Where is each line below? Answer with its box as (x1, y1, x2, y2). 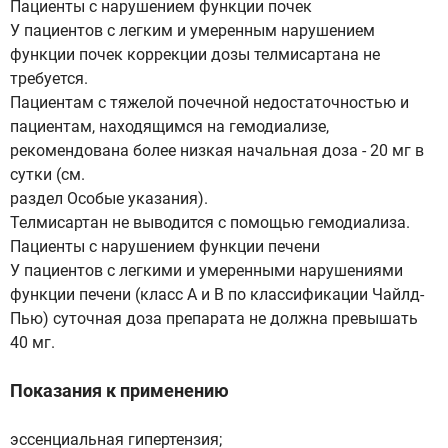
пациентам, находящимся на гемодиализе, (10, 117, 329, 136)
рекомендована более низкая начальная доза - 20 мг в (10, 141, 424, 160)
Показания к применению (10, 380, 229, 401)
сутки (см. (10, 165, 85, 184)
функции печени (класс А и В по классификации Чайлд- (10, 285, 424, 304)
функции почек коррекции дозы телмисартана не (10, 45, 380, 64)
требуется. (10, 69, 88, 88)
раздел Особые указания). (10, 189, 208, 208)
